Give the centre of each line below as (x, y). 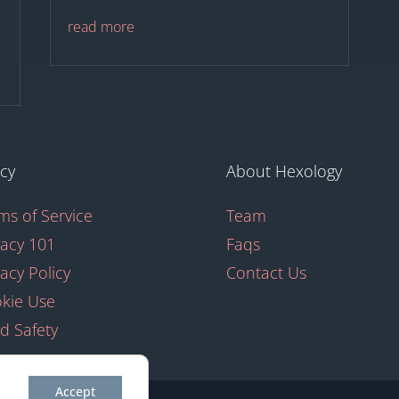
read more (101, 27)
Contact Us (266, 273)
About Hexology (284, 171)
